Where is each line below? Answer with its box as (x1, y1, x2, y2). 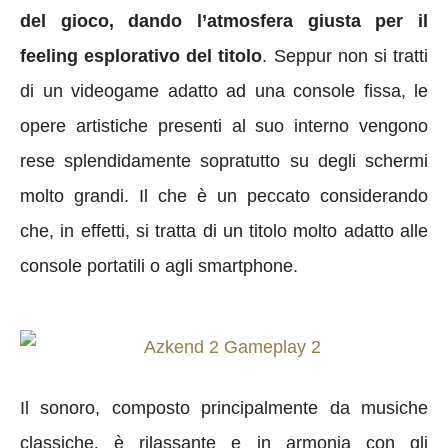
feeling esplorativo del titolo (20, 45, 263, 66)
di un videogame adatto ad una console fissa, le (20, 80, 428, 101)
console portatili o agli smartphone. (20, 255, 298, 276)
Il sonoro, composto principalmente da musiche (20, 397, 428, 418)
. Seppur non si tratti (262, 45, 429, 66)
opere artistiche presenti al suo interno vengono (20, 115, 428, 136)
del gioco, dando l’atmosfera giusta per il (20, 10, 428, 31)
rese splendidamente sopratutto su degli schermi (20, 150, 428, 171)
